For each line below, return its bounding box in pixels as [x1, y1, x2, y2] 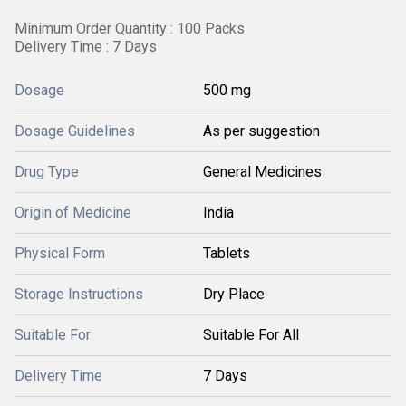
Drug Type [14, 163, 79, 180]
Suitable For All [203, 326, 299, 343]
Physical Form [14, 245, 105, 262]
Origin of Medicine [14, 204, 131, 221]
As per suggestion [203, 122, 320, 140]
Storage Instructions [14, 285, 143, 303]
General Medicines [203, 163, 322, 180]
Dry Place [203, 285, 265, 303]
